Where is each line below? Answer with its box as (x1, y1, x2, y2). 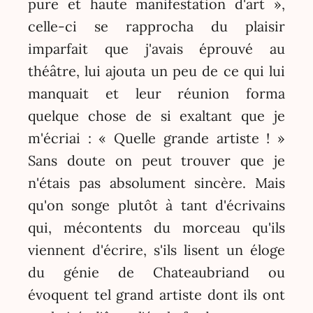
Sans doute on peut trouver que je (27, 151, 286, 169)
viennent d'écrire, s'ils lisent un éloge (27, 240, 286, 259)
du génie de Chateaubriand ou (27, 263, 286, 281)
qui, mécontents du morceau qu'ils (27, 218, 286, 236)
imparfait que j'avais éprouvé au (27, 39, 286, 57)
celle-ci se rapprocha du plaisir (27, 17, 286, 35)
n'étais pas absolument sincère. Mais (27, 173, 286, 191)
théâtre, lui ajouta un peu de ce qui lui (27, 61, 286, 80)
